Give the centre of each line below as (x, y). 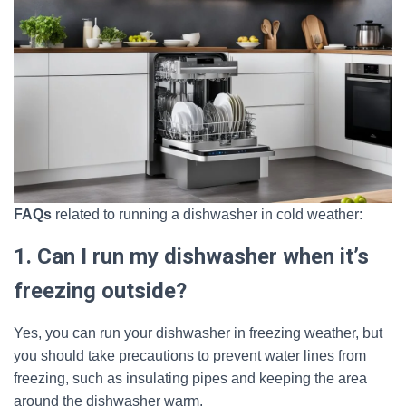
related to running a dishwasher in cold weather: (207, 214)
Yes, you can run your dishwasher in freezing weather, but (198, 333)
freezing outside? (100, 291)
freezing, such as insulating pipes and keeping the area (190, 378)
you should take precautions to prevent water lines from (190, 356)
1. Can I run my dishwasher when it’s (191, 256)
